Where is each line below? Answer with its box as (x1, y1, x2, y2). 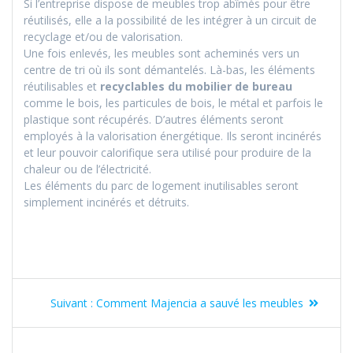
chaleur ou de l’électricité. (24, 162, 151, 177)
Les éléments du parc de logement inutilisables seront (24, 178, 299, 194)
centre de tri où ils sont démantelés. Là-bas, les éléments (24, 62, 315, 78)
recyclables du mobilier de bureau (100, 79, 292, 95)
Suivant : (50, 295, 93, 311)
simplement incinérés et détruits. (24, 195, 189, 210)
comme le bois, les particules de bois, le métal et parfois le (24, 95, 323, 111)
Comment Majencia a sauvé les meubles (96, 295, 303, 311)
